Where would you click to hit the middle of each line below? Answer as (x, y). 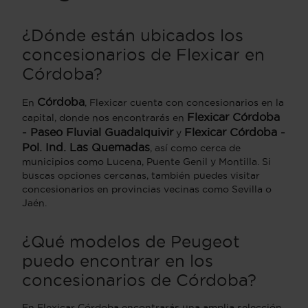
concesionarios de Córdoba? (139, 279)
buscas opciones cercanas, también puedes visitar (141, 175)
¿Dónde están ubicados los (133, 35)
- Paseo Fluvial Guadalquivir (98, 132)
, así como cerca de (195, 147)
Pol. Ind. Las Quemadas (86, 147)
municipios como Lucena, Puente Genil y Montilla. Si (146, 161)
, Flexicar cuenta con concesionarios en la (184, 102)
